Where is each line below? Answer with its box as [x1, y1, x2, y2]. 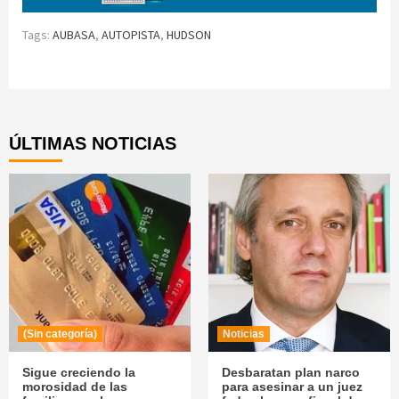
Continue [21, 66, 136, 96]
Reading [21, 95, 126, 126]
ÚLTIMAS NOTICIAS [9, 134, 176, 154]
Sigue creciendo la [22, 365, 135, 380]
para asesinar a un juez [222, 379, 362, 395]
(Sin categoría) [23, 328, 97, 341]
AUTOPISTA [102, 27, 160, 44]
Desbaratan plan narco [222, 365, 360, 380]
